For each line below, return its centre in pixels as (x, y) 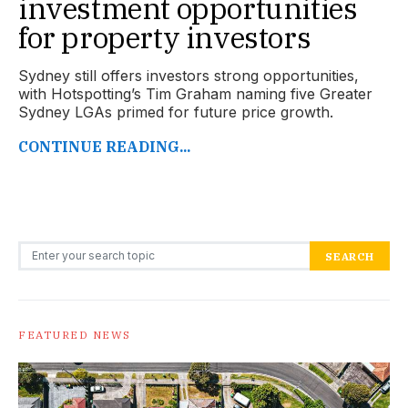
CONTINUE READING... (104, 147)
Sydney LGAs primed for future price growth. (176, 112)
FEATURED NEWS (75, 335)
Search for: (40, 249)
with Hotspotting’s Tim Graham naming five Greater (195, 94)
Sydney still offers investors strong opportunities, (189, 76)
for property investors (165, 38)
